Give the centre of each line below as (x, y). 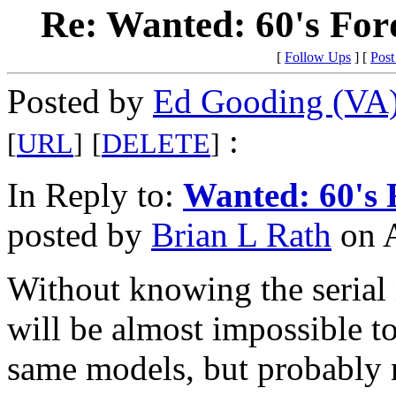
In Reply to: (95, 195)
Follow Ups (318, 57)
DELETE (156, 144)
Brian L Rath (241, 235)
